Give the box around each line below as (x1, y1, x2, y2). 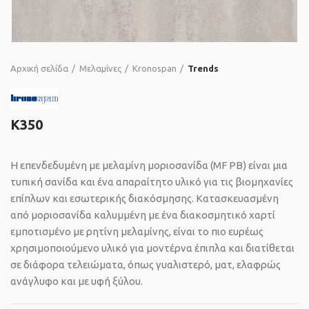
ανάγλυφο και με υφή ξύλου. (10, 275, 143, 288)
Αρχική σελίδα (10, 63, 68, 73)
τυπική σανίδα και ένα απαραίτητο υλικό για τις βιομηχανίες (10, 176, 293, 188)
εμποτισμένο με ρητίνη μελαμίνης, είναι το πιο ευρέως (10, 226, 263, 238)
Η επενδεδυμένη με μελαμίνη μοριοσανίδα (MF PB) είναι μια (10, 159, 288, 172)
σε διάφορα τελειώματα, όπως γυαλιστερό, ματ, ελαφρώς (10, 259, 281, 271)
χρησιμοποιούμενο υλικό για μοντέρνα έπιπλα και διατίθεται (10, 242, 295, 255)
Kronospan (132, 63, 177, 73)
